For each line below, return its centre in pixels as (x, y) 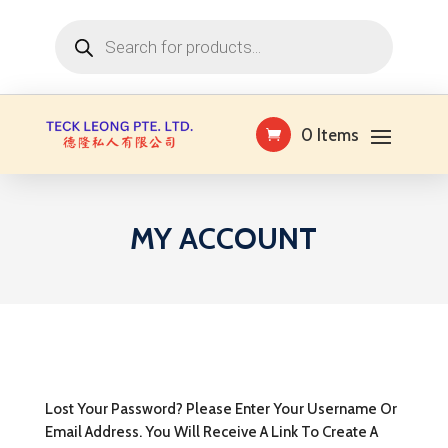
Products (80, 26)
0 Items (330, 134)
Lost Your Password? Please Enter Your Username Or (220, 409)
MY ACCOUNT (224, 238)
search (73, 40)
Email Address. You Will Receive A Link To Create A (211, 432)
